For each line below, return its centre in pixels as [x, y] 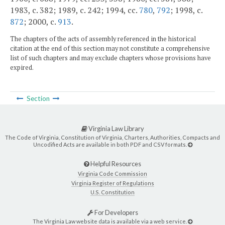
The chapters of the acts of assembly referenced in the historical [103, 39]
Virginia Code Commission [113, 174]
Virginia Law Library [116, 129]
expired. [22, 68]
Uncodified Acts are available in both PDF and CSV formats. [110, 145]
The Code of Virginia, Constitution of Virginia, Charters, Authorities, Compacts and [113, 138]
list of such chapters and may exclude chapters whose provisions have [110, 58]
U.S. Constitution [113, 192]
